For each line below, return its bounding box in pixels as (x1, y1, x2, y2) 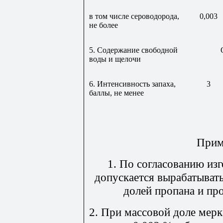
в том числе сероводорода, (89, 12, 179, 21)
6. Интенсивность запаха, (89, 80, 176, 89)
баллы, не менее (89, 89, 144, 98)
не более (89, 21, 118, 30)
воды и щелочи (89, 55, 141, 64)
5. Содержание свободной (89, 46, 178, 55)
